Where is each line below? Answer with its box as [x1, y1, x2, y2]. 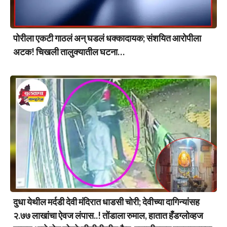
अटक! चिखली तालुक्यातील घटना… [13, 46, 125, 58]
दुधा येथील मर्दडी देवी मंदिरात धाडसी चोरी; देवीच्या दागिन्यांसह [13, 196, 200, 207]
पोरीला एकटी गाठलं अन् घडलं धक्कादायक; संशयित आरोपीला [13, 32, 201, 44]
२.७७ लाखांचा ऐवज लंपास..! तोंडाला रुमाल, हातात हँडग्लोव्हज [13, 209, 203, 221]
